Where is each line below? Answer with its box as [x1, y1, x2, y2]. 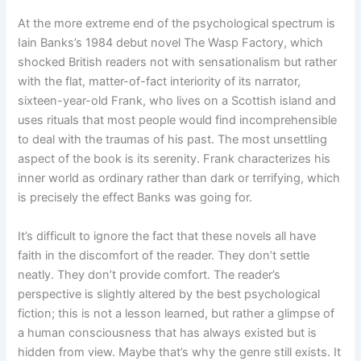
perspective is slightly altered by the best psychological [18, 286, 321, 301]
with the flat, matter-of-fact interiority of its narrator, [18, 73, 301, 89]
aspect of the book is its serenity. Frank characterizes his [18, 151, 331, 166]
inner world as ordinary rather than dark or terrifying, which [18, 170, 341, 185]
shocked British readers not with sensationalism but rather [18, 54, 338, 69]
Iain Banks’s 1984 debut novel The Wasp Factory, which [18, 35, 324, 50]
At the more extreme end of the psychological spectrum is [18, 15, 336, 31]
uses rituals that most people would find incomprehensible [18, 112, 338, 127]
